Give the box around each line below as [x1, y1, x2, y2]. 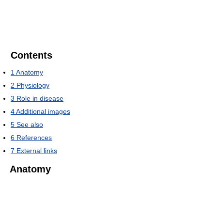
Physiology [16, 81, 49, 89]
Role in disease [16, 94, 63, 102]
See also [16, 121, 43, 128]
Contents [11, 50, 52, 61]
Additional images [16, 108, 70, 115]
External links [16, 147, 57, 155]
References [16, 134, 52, 141]
